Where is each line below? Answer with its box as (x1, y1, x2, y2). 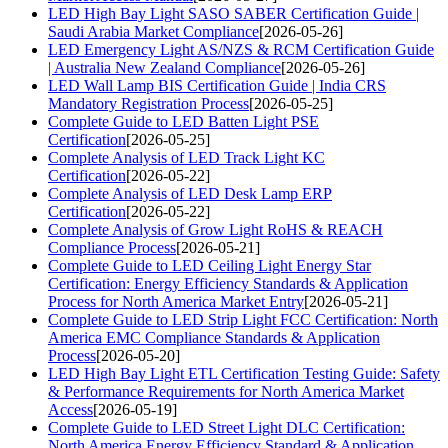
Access (48, 401, 93, 419)
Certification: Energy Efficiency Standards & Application (48, 275, 408, 293)
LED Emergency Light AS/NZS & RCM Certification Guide (48, 41, 434, 59)
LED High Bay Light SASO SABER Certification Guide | (48, 5, 419, 23)
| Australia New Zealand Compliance (48, 59, 281, 77)
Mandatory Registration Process (48, 95, 249, 113)
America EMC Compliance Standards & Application (48, 329, 380, 347)
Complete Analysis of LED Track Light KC (48, 149, 325, 167)
